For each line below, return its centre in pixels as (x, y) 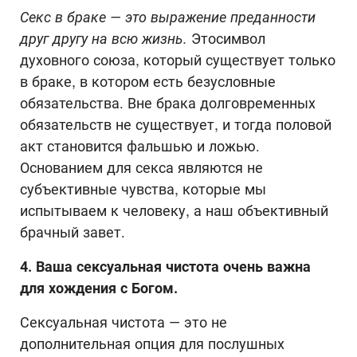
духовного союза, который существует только (178, 60)
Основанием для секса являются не (141, 167)
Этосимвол (228, 38)
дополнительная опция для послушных (152, 343)
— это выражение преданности (213, 17)
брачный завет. (73, 232)
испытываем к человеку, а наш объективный (174, 210)
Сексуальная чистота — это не (124, 322)
